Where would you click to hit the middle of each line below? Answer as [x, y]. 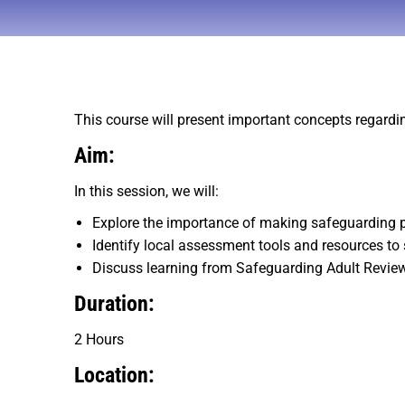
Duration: [114, 304]
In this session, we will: [146, 191]
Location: [114, 375]
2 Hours [99, 339]
